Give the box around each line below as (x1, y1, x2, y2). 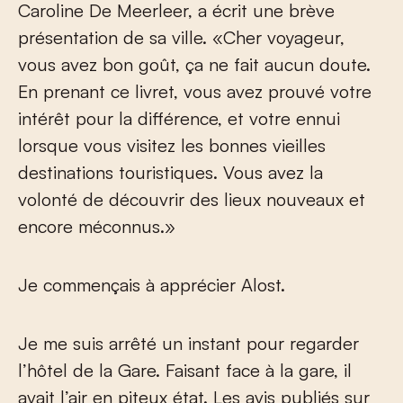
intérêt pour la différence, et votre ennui (18, 106, 340, 130)
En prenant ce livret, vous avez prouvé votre (18, 79, 372, 103)
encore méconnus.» (18, 214, 175, 237)
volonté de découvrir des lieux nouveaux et (18, 187, 365, 210)
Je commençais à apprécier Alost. (18, 273, 285, 296)
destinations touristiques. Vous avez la (18, 160, 323, 184)
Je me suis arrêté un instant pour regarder (18, 331, 359, 354)
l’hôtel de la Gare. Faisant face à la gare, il (18, 358, 352, 381)
